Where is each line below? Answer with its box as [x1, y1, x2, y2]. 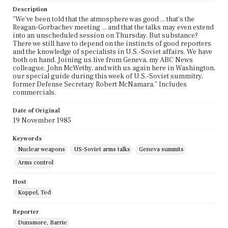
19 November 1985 [13, 116, 71, 126]
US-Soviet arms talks [74, 146, 130, 154]
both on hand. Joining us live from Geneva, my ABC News [13, 55, 193, 65]
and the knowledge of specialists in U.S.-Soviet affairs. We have [13, 47, 212, 57]
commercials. [13, 88, 56, 98]
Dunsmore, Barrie [18, 219, 67, 227]
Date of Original [13, 107, 60, 115]
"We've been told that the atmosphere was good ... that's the [13, 15, 194, 24]
